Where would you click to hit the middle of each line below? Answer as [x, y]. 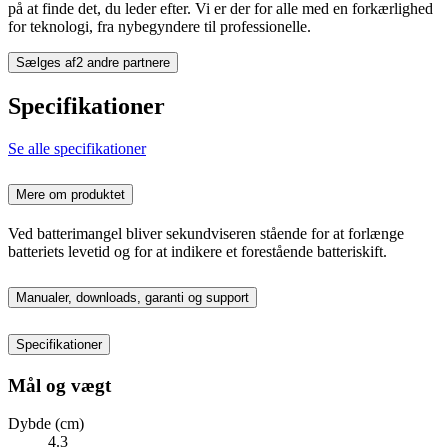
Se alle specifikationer [77, 149]
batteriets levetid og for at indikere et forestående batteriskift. [197, 251]
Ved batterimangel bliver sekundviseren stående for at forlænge [206, 233]
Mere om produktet [70, 194]
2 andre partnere [123, 63]
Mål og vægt [59, 385]
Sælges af [46, 63]
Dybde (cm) [46, 424]
